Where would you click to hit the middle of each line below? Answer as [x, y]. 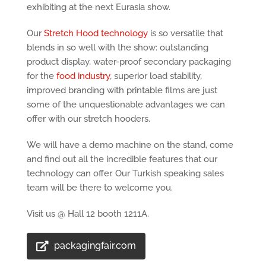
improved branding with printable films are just [122, 90]
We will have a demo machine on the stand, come [130, 145]
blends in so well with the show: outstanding [117, 47]
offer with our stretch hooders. [88, 118]
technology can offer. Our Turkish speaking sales [125, 173]
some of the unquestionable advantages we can [126, 104]
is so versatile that [185, 33]
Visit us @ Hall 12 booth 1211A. [88, 213]
